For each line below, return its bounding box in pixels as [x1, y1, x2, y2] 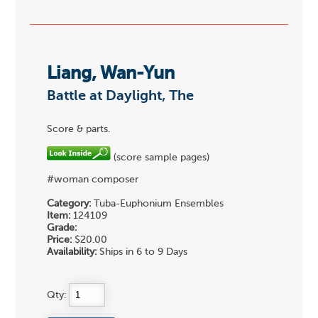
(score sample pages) [111, 152, 210, 163]
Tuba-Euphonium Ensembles [91, 199, 224, 209]
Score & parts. [47, 124, 111, 135]
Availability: [47, 247, 97, 258]
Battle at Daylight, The [47, 89, 194, 104]
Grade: [47, 223, 77, 234]
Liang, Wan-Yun [47, 65, 175, 83]
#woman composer [47, 175, 139, 185]
